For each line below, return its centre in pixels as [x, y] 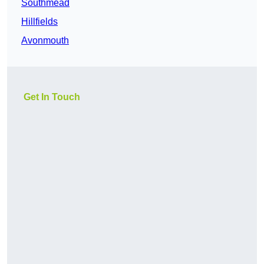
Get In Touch [52, 97]
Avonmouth [45, 41]
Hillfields [39, 22]
